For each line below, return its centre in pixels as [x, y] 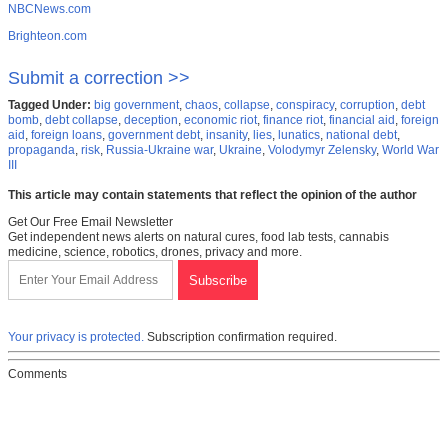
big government [136, 105]
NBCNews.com [49, 9]
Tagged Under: [49, 105]
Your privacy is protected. [76, 337]
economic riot [220, 120]
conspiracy [305, 105]
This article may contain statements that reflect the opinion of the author [212, 195]
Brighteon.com [47, 36]
